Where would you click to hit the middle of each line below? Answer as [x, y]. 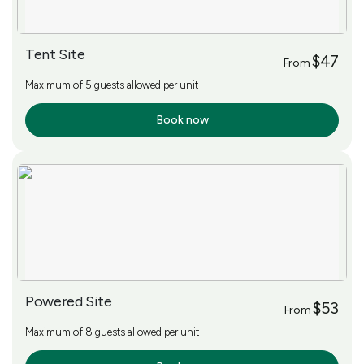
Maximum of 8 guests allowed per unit [112, 331]
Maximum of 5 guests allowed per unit [112, 84]
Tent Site [55, 54]
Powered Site [69, 301]
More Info [56, 120]
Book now [182, 119]
